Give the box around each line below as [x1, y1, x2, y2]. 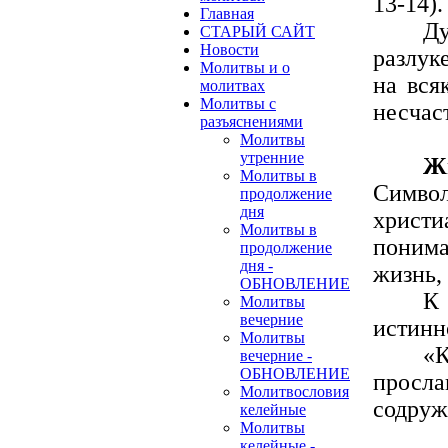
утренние [240, 148, 304, 166]
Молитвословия [240, 382, 349, 400]
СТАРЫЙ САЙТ [200, 22, 315, 40]
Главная [200, 4, 254, 22]
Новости [200, 40, 259, 58]
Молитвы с [200, 94, 276, 112]
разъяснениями [200, 112, 303, 130]
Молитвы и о [200, 58, 290, 76]
